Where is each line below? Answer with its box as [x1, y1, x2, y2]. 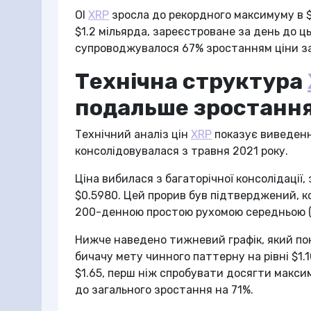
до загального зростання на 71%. [75, 283, 253, 296]
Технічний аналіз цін [75, 128, 191, 141]
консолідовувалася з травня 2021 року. [75, 144, 288, 158]
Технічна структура [75, 68, 308, 94]
